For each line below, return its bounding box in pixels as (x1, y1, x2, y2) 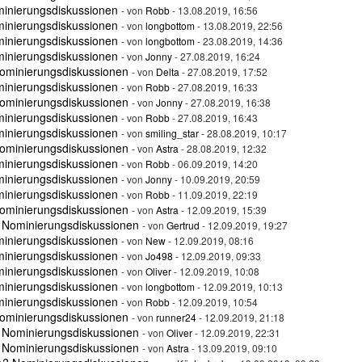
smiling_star (145, 126, 199, 140)
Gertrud (166, 218, 200, 232)
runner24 (156, 310, 196, 324)
